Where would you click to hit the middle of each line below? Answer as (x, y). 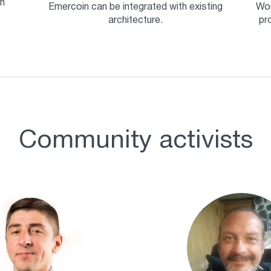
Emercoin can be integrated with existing (135, 8)
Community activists (135, 141)
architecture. (135, 21)
